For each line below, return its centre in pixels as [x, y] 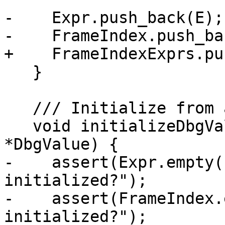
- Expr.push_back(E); [114, 18]
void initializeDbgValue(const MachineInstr [18, 126]
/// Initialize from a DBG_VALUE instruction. [18, 108]
